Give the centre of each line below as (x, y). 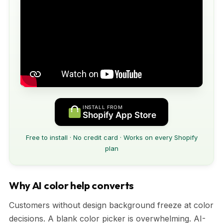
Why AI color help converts (72, 185)
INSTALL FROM (103, 107)
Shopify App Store (119, 115)
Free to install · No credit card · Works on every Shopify (111, 137)
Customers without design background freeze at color (111, 205)
